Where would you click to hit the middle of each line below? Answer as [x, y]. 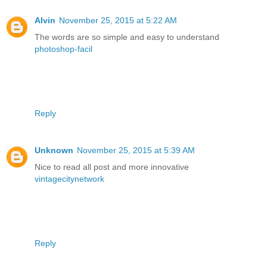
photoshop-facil [63, 49]
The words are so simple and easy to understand [127, 37]
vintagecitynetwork [69, 178]
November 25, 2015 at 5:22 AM [118, 20]
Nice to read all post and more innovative [112, 167]
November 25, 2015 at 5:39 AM [136, 150]
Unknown [54, 150]
